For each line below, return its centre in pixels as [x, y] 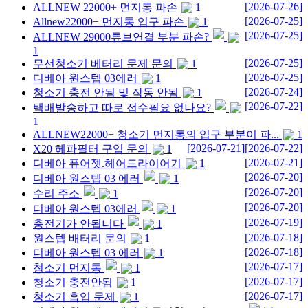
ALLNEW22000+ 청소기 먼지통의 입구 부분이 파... [156, 135]
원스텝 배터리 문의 [80, 239]
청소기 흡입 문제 [74, 297]
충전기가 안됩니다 [78, 224]
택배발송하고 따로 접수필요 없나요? [122, 108]
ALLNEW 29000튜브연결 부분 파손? [121, 37]
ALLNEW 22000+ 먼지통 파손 [105, 8]
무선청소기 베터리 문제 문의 [103, 64]
